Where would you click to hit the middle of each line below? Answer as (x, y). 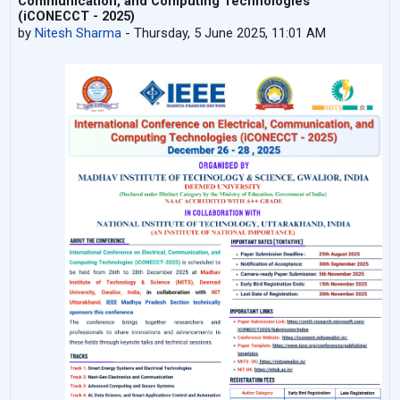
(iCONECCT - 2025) (77, 16)
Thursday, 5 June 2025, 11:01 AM (230, 33)
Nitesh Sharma (79, 33)
